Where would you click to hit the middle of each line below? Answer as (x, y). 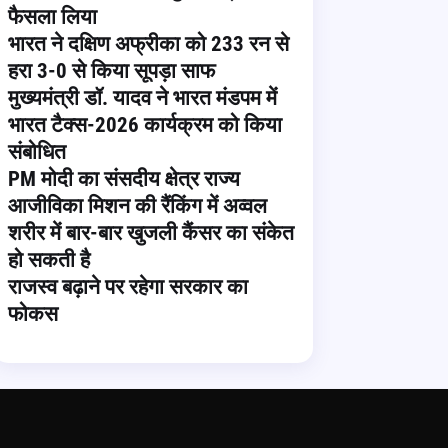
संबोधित (36, 152)
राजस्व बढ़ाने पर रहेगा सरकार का (127, 287)
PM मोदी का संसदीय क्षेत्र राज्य (123, 179)
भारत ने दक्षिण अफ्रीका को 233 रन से (148, 44)
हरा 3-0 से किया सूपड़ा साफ (111, 71)
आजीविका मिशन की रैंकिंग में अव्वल (137, 206)
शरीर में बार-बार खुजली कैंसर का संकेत (150, 233)
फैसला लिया (52, 17)
